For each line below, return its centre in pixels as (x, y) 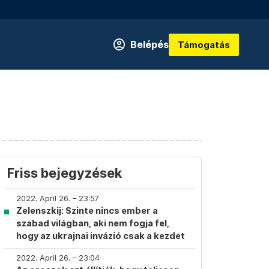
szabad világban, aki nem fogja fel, (93, 223)
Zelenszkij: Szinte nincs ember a (87, 210)
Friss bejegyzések (65, 173)
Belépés (150, 44)
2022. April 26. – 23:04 (58, 258)
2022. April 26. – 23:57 (58, 198)
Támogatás (204, 44)
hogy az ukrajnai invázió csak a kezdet (101, 236)
